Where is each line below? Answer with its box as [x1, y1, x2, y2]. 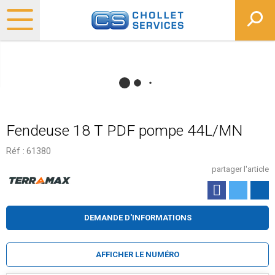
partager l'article [212, 165, 269, 174]
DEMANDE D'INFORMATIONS [83, 213, 192, 222]
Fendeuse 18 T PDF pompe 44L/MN [6, 122, 242, 139]
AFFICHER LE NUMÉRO [96, 250, 179, 259]
